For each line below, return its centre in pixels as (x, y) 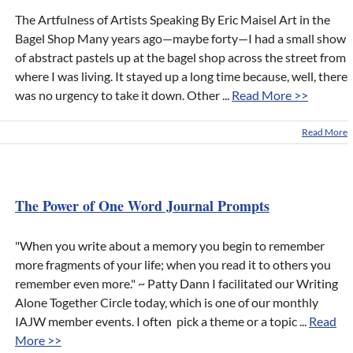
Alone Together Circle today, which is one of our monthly (167, 303)
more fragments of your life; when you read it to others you (173, 265)
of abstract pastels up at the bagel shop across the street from (180, 58)
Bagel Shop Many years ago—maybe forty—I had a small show (180, 39)
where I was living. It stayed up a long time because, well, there (181, 76)
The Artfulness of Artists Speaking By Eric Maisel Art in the (173, 20)
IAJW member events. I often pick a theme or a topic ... (162, 321)
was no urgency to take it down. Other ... (123, 95)
